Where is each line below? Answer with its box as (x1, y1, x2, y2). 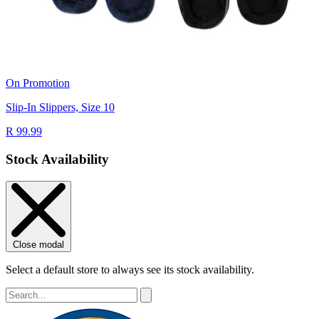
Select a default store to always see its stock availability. (6, 263, 254, 276)
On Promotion (6, 77, 70, 90)
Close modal (13, 239, 64, 250)
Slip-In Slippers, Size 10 (6, 101, 115, 114)
